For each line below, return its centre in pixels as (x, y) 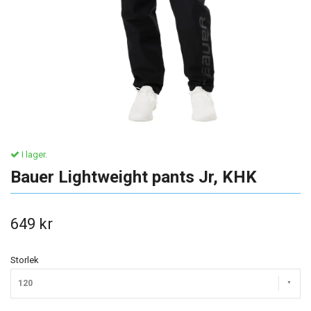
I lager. (33, 154)
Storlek (25, 260)
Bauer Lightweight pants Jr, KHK (134, 177)
